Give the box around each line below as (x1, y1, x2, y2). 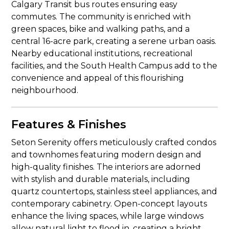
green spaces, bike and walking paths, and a (11, 24, 190, 34)
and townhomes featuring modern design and (11, 150, 202, 159)
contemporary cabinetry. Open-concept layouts (11, 199, 208, 209)
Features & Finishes (11, 118, 127, 131)
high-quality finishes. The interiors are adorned (11, 162, 201, 172)
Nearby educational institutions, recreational (11, 49, 193, 58)
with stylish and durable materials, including (11, 174, 191, 184)
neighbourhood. (11, 85, 79, 95)
